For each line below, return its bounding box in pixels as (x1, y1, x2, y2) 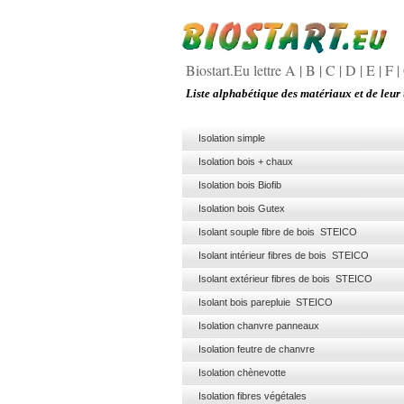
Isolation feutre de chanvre (198, 344, 323, 354)
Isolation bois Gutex (198, 203, 298, 214)
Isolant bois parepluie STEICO (198, 297, 333, 308)
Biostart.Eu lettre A (186, 60, 299, 79)
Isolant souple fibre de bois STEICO (198, 226, 357, 237)
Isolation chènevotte (198, 367, 305, 378)
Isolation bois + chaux (198, 156, 304, 167)
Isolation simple (198, 133, 279, 143)
